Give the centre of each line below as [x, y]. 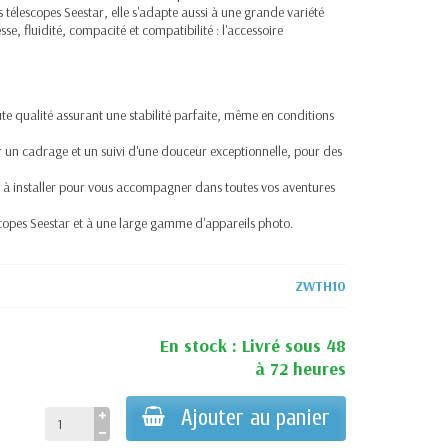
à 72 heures [300, 368]
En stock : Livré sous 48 [252, 345]
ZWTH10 [320, 286]
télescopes [34, 12]
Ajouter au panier [255, 418]
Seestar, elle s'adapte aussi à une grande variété [193, 12]
